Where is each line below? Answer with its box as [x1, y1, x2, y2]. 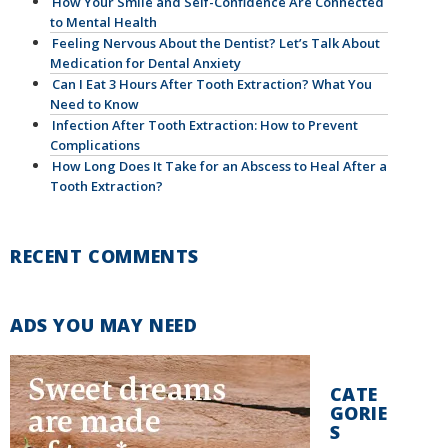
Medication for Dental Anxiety [50, 54, 241, 72]
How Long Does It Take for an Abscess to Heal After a [52, 157, 387, 175]
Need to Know [50, 95, 139, 113]
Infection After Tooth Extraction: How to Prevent [52, 116, 358, 134]
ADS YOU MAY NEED [10, 313, 198, 337]
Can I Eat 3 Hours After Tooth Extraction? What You [52, 75, 372, 93]
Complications [50, 136, 140, 154]
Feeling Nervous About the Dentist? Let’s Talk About [52, 34, 380, 52]
